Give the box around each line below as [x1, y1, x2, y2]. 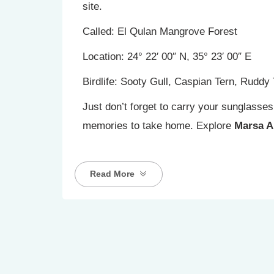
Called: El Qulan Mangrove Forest [83, 26, 237, 37]
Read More [90, 169, 135, 179]
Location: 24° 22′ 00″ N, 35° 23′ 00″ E [83, 51, 251, 62]
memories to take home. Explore [83, 120, 234, 131]
